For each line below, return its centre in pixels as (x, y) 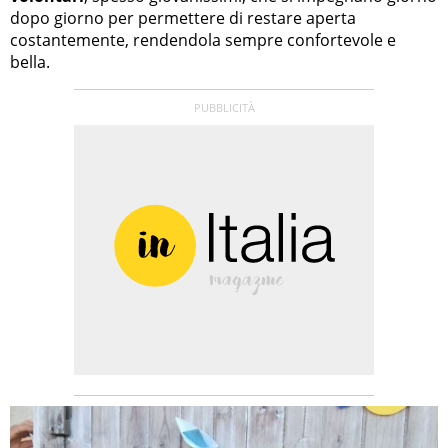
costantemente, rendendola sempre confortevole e (203, 40)
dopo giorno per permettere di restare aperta (183, 18)
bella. (30, 62)
